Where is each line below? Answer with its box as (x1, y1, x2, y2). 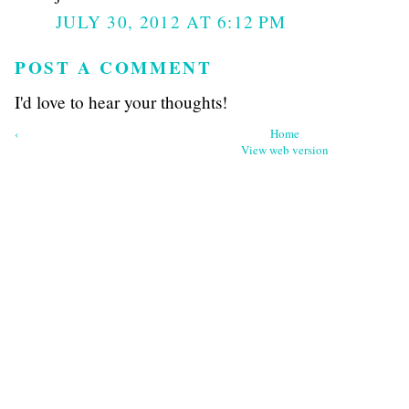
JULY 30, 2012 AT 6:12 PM (56, 10, 287, 34)
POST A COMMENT (15, 55, 213, 81)
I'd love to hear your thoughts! (15, 90, 227, 114)
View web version (241, 142, 330, 159)
